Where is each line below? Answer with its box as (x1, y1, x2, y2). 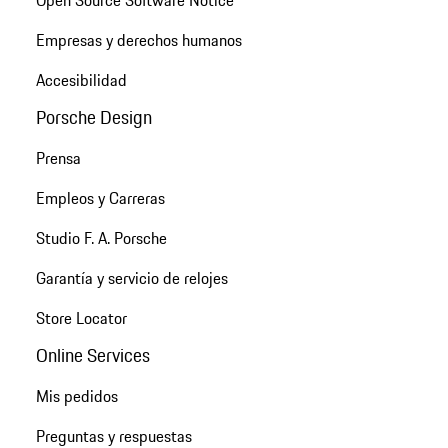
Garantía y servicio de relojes (35, 265, 228, 290)
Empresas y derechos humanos (35, 27, 242, 52)
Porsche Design (35, 102, 152, 131)
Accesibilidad (35, 67, 127, 92)
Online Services (35, 341, 150, 370)
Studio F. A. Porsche (35, 225, 167, 250)
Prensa (35, 145, 81, 170)
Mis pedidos (35, 384, 118, 409)
